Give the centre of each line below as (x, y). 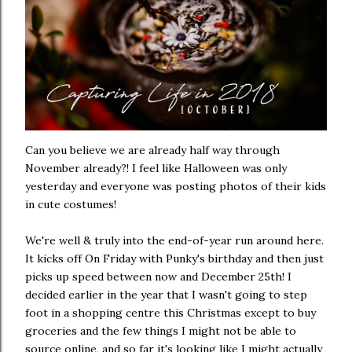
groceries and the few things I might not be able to (161, 330)
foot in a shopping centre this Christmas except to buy (170, 312)
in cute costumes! (71, 204)
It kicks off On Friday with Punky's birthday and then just (174, 258)
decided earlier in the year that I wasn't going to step (166, 294)
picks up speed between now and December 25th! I (158, 276)
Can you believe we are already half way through (152, 150)
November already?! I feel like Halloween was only (156, 168)
